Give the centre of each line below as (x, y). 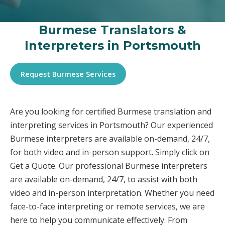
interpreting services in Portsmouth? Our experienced (111, 125)
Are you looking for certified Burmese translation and (111, 112)
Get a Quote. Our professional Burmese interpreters (109, 166)
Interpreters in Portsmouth (113, 45)
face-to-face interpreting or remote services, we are (107, 207)
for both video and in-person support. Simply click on (110, 152)
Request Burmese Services (68, 74)
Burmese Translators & (113, 30)
